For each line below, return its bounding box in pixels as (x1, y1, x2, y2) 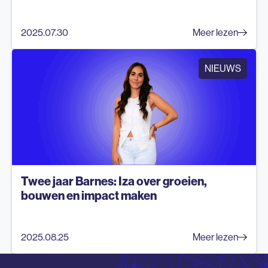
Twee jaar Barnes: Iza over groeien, (21, 173, 207, 188)
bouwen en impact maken (21, 188, 157, 203)
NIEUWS (205, 63, 241, 75)
